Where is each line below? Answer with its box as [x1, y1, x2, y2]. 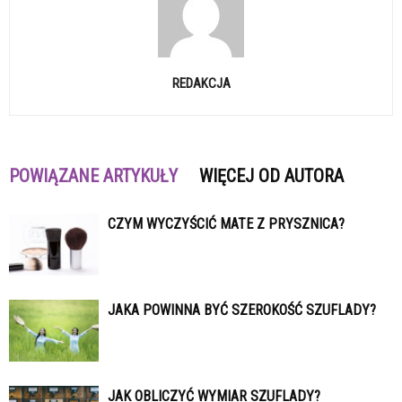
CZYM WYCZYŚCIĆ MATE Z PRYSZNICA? [108, 215, 345, 233]
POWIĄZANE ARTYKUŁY [9, 165, 178, 188]
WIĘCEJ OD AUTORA [199, 165, 344, 188]
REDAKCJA [171, 75, 231, 92]
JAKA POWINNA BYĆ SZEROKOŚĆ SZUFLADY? [108, 301, 376, 319]
